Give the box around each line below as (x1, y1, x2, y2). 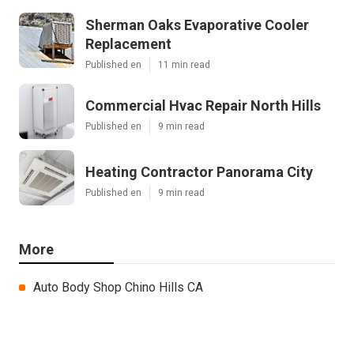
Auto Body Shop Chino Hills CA (33, 279, 203, 295)
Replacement (85, 35, 171, 52)
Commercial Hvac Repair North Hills (85, 96, 321, 114)
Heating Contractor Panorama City (85, 163, 313, 180)
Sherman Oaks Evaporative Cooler (85, 16, 309, 33)
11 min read (158, 58, 210, 70)
